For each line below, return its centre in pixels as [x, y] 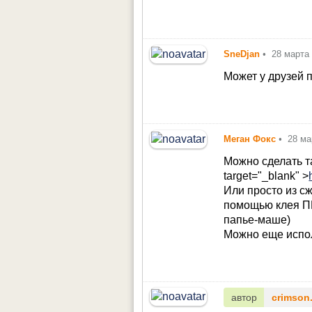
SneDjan [242, 54]
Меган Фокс [250, 139]
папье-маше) [257, 219]
